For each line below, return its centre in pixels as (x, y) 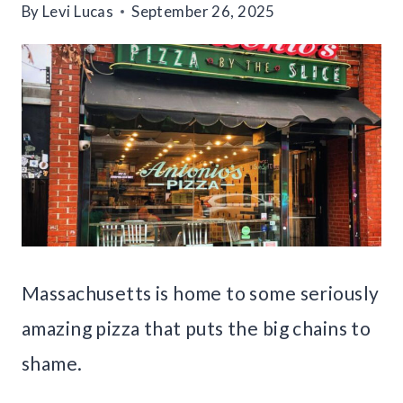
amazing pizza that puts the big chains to (197, 328)
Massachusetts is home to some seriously (201, 293)
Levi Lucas (78, 12)
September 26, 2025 (203, 12)
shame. (52, 363)
